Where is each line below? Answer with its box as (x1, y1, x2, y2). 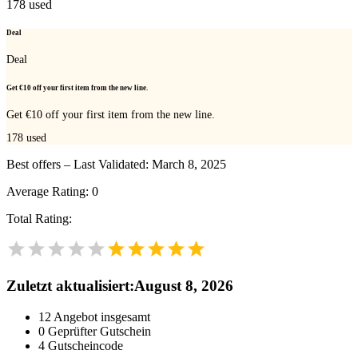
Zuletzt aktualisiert (6, 277, 129, 295)
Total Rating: (6, 212, 72, 226)
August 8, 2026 (134, 277, 233, 295)
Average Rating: (6, 185, 92, 199)
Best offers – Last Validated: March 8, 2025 (6, 157, 226, 172)
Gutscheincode (48, 338, 123, 352)
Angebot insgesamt (54, 309, 150, 324)
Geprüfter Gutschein (48, 324, 151, 338)
